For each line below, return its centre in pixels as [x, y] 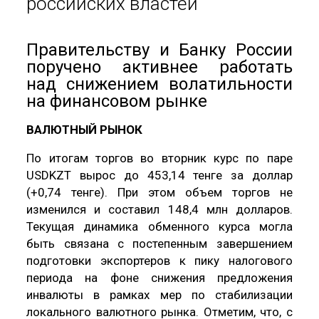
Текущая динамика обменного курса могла [159, 227]
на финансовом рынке [117, 101]
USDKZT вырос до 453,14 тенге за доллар [159, 176]
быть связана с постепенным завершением [159, 244]
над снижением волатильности [159, 84]
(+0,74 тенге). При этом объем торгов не [159, 193]
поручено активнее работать [159, 67]
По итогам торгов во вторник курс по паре [159, 158]
